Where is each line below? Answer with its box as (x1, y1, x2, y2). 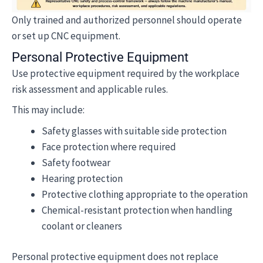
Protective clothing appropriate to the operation (42, 187, 248, 201)
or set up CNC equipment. (12, 29, 120, 42)
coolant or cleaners (42, 219, 122, 232)
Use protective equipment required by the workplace (12, 66, 240, 80)
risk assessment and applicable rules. (12, 82, 168, 96)
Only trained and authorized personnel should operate (12, 14, 242, 26)
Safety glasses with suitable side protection (42, 124, 227, 137)
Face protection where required (42, 140, 176, 153)
